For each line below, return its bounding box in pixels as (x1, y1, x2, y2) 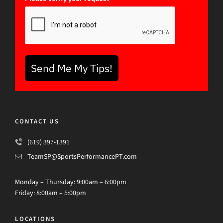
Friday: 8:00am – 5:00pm (15, 188, 86, 198)
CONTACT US (15, 117, 59, 125)
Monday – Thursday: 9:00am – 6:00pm (15, 177, 126, 187)
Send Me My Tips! (31, 61, 112, 75)
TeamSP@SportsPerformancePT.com (27, 152, 137, 161)
